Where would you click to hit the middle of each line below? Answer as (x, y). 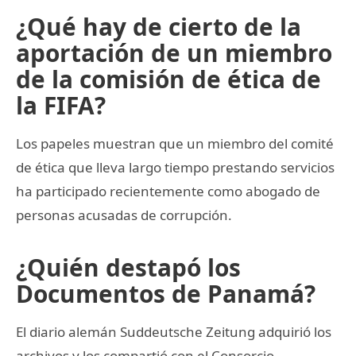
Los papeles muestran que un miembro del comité (175, 143)
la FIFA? (61, 105)
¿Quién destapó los (128, 267)
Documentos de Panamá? (166, 293)
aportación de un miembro (174, 52)
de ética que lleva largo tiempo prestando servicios (175, 167)
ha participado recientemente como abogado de (168, 191)
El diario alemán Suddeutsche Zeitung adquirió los (174, 331)
